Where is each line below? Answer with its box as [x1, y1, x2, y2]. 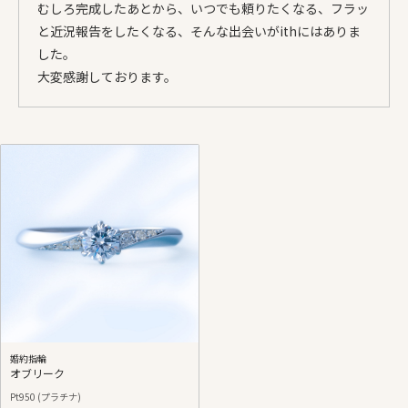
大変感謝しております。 [37, 66, 177, 86]
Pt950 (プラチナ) [10, 389, 81, 403]
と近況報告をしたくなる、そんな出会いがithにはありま [37, 21, 361, 40]
